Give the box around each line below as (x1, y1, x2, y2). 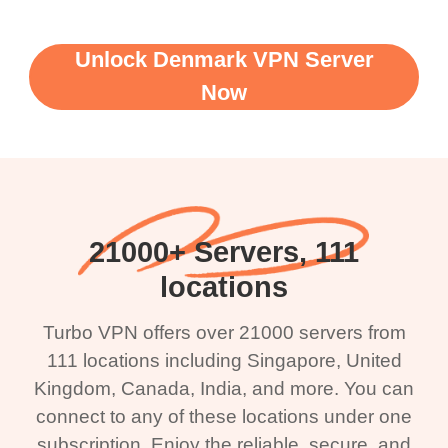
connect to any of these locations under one (36, 405, 412, 427)
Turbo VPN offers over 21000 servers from (42, 321, 406, 343)
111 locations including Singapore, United (46, 349, 402, 371)
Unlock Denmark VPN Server (74, 47, 374, 72)
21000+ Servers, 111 (89, 235, 359, 268)
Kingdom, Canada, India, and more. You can (34, 377, 414, 399)
